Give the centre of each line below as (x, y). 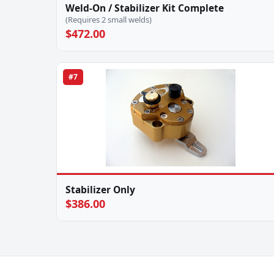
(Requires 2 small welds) (109, 20)
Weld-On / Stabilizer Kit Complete (145, 8)
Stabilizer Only (100, 190)
